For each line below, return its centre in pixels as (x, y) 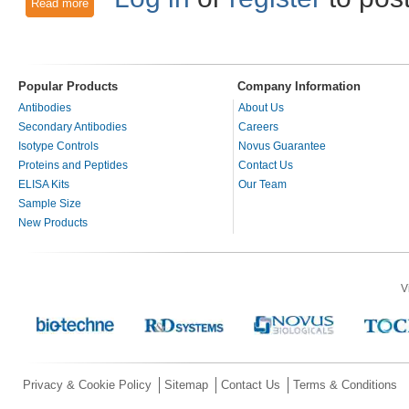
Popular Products (68, 86)
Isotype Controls (58, 146)
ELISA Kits (44, 184)
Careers (258, 126)
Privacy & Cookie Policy (87, 384)
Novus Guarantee (282, 146)
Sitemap (186, 384)
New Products (53, 222)
